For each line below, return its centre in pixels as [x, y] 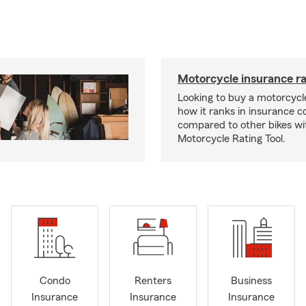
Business [251, 281]
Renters [153, 281]
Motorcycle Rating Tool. [232, 139]
